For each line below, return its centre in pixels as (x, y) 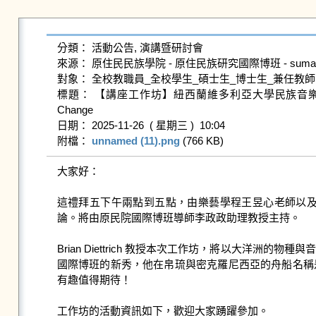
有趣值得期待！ (94, 280)
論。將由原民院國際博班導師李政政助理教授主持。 (178, 218)
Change (75, 110)
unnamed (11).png (135, 141)
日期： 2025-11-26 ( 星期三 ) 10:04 (141, 125)
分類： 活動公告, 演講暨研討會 (130, 48)
